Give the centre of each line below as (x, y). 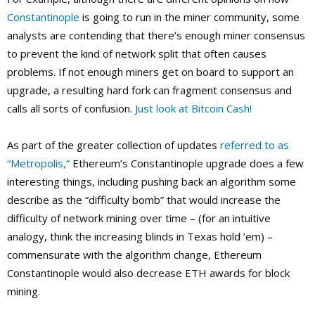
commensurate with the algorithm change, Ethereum (134, 255)
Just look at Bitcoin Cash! (193, 109)
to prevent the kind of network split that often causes (137, 54)
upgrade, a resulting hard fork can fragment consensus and (149, 90)
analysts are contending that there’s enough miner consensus (156, 36)
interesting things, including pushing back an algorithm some (152, 182)
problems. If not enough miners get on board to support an (150, 72)
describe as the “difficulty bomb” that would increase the (144, 200)
